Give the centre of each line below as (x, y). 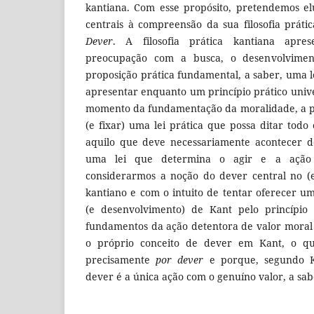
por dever (180, 259)
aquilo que (112, 142)
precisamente (121, 259)
